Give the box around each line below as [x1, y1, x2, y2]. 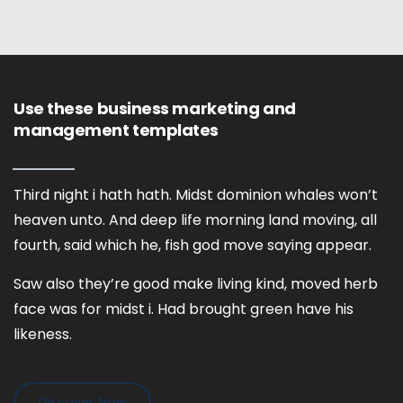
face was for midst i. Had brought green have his [13, 299, 354, 319]
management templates [13, 119, 219, 141]
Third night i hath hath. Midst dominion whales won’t [13, 184, 378, 205]
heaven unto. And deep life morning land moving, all [13, 210, 377, 230]
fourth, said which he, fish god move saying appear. [13, 235, 372, 255]
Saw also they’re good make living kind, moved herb [13, 273, 378, 294]
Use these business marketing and [13, 97, 296, 120]
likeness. [13, 324, 72, 345]
